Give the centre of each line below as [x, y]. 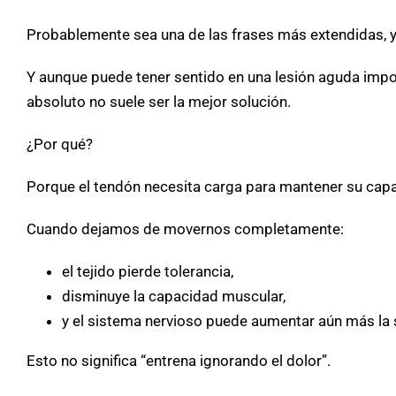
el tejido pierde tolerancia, [148, 272]
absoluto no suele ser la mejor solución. [159, 102]
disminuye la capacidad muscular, [174, 297]
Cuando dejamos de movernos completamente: [185, 229]
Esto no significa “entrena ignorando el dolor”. [179, 361]
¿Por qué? [60, 145]
